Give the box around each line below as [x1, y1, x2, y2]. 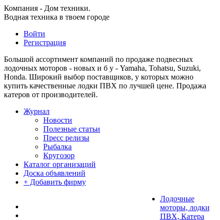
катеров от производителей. [4, 90, 98, 99]
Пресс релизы [43, 134, 89, 142]
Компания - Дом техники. [4, 4, 90, 12]
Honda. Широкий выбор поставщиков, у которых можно [4, 73, 193, 81]
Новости [43, 116, 72, 124]
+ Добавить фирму [24, 178, 86, 186]
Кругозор [43, 151, 75, 160]
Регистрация [24, 38, 66, 47]
